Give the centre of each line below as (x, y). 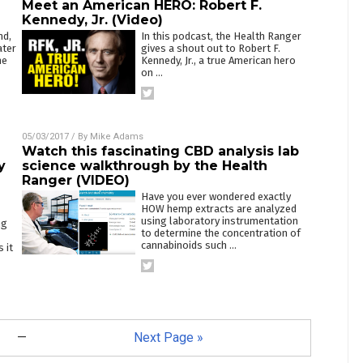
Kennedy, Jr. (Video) (92, 20)
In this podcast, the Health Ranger (221, 36)
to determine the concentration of (220, 233)
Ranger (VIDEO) (75, 180)
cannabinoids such (185, 245)
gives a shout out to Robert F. (210, 48)
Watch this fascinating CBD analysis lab (160, 151)
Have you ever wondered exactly (216, 196)
